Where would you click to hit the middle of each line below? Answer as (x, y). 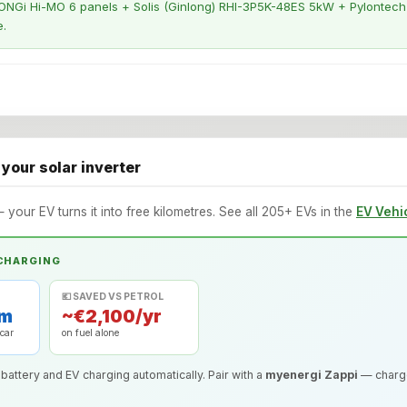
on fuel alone (91, 333)
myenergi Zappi (311, 375)
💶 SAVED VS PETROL (113, 297)
